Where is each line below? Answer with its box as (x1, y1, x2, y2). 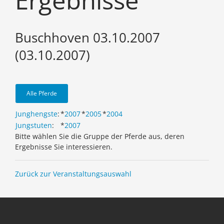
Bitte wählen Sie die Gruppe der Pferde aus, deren (15, 131, 184, 141)
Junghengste (15, 109, 57, 119)
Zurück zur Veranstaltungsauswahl (15, 169, 131, 179)
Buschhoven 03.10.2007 (15, 29, 160, 46)
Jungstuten (15, 120, 52, 130)
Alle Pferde (26, 89, 57, 98)
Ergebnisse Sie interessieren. (15, 142, 112, 152)
